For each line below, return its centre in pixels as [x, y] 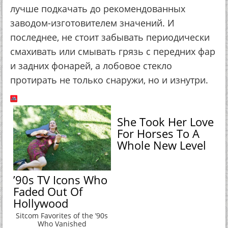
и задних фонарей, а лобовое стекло [91, 66]
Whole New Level [162, 145]
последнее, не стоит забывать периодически [110, 37]
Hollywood [41, 203]
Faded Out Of [48, 191]
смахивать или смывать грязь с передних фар [113, 51]
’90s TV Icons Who [61, 179]
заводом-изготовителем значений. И [92, 23]
